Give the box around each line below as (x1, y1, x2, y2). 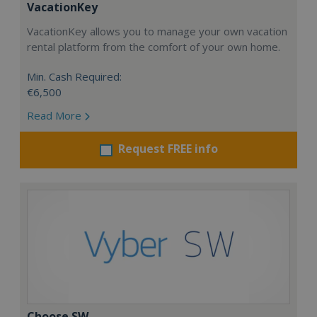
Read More (27, 108, 84, 122)
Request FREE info (117, 141, 218, 156)
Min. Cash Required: (27, 69, 122, 83)
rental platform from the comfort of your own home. (27, 40, 280, 54)
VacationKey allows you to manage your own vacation (27, 24, 287, 38)
